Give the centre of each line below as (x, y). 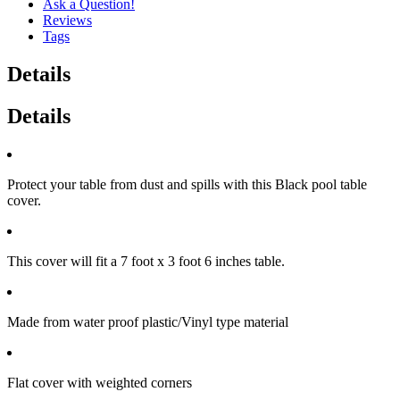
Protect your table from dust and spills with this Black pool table (187, 184)
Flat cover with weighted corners (100, 382)
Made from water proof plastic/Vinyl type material (148, 321)
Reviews (67, 20)
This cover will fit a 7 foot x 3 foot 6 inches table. (146, 261)
